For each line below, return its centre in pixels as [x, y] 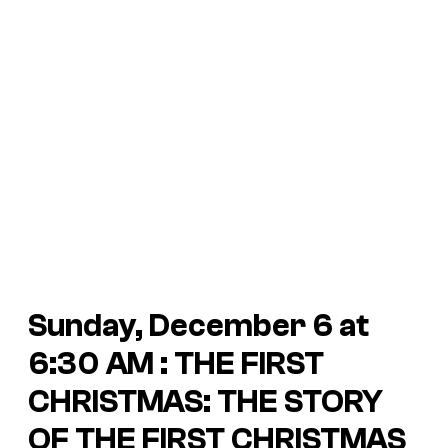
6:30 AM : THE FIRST [176, 363]
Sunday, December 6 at [198, 325]
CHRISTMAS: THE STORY [205, 401]
